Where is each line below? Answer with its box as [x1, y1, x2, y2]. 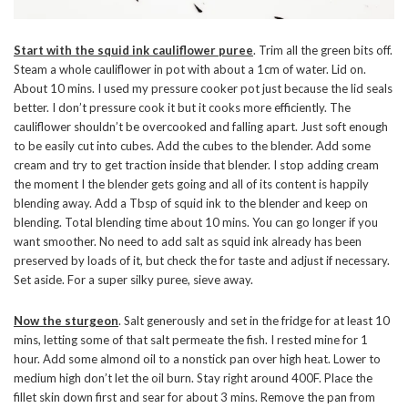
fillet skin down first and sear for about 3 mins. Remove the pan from [14, 389, 375, 404]
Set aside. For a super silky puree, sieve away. [14, 271, 253, 287]
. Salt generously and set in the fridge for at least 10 [118, 312, 390, 328]
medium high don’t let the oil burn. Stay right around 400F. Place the [14, 370, 372, 385]
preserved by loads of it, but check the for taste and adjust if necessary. [14, 252, 390, 268]
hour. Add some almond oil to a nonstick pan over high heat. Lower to [14, 351, 381, 366]
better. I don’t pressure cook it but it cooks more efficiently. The [14, 99, 351, 115]
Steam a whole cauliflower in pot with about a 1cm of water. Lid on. [14, 61, 366, 76]
